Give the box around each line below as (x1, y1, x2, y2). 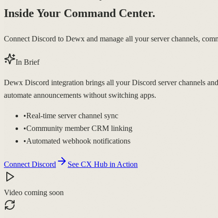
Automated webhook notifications (26, 136, 130, 145)
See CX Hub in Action (68, 160, 138, 168)
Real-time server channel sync (26, 111, 118, 120)
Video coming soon (4, 188, 64, 197)
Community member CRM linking (26, 124, 132, 132)
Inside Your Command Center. (4, 6, 155, 19)
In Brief (16, 57, 39, 66)
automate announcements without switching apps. (4, 91, 156, 99)
